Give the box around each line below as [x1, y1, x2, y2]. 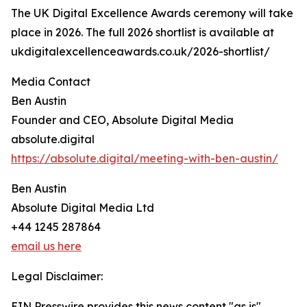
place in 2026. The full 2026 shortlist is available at [11, 25, 274, 40]
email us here [11, 239, 82, 254]
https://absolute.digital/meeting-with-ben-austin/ [11, 151, 278, 166]
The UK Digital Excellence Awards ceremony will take [11, 6, 293, 21]
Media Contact [11, 75, 90, 89]
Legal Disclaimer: [11, 269, 103, 284]
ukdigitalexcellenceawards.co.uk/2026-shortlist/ [11, 45, 270, 59]
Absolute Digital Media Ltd [11, 201, 154, 215]
